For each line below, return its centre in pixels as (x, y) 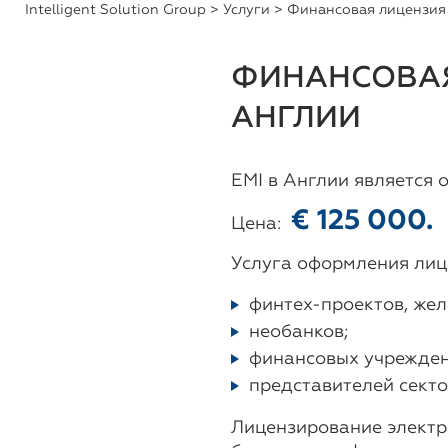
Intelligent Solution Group (115, 10)
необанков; (298, 332)
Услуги (246, 10)
